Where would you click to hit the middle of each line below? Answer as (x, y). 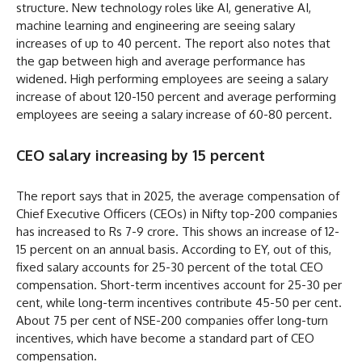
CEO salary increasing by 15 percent (141, 155)
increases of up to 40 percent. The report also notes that (173, 43)
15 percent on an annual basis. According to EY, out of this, (174, 249)
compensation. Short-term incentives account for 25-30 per (179, 284)
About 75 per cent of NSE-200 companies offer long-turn (172, 320)
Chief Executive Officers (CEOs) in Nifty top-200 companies (177, 213)
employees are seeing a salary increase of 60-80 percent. (174, 114)
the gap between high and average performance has (161, 61)
